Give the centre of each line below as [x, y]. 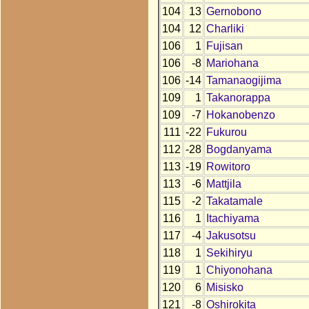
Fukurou [226, 132]
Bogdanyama [239, 150]
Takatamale [234, 201]
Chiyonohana [239, 270]
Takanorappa [238, 98]
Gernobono [233, 12]
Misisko [225, 288]
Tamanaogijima [243, 81]
